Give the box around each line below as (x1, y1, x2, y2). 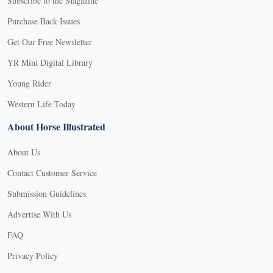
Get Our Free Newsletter (7, 35, 92, 48)
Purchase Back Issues (7, 15, 80, 27)
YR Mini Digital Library (7, 56, 93, 68)
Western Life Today (7, 97, 76, 110)
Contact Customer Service (7, 166, 97, 179)
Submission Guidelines (7, 187, 86, 199)
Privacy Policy (7, 249, 58, 261)
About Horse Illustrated (7, 119, 105, 133)
